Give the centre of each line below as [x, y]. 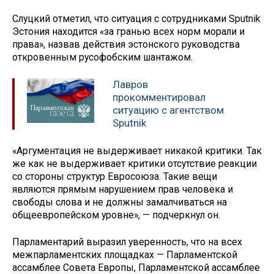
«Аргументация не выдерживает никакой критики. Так [137, 150]
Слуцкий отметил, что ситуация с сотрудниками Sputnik [136, 19]
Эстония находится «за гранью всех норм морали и [128, 32]
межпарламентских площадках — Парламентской [125, 255]
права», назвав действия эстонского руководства [126, 45]
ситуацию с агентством [168, 110]
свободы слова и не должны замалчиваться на [120, 202]
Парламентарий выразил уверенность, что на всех [127, 242]
